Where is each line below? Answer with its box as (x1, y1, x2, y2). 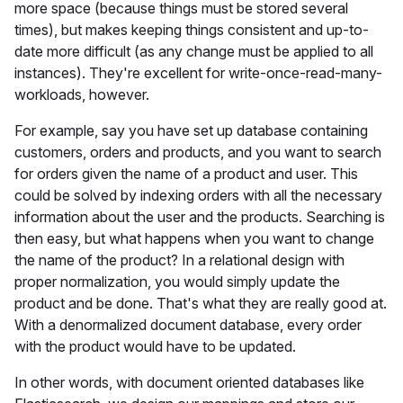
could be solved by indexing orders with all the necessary (14, 185, 382, 204)
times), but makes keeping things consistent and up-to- (14, 20, 369, 39)
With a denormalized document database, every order (14, 315, 362, 334)
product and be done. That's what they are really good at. (14, 293, 387, 312)
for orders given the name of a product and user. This (14, 164, 358, 183)
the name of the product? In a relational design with (14, 250, 345, 269)
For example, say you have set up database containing (14, 121, 368, 139)
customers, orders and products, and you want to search (14, 142, 381, 161)
